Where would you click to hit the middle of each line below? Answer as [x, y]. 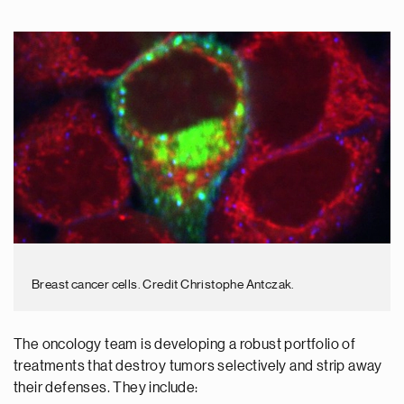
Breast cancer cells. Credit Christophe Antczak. [163, 284]
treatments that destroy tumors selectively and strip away [198, 366]
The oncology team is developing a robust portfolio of [185, 344]
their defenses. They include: [106, 388]
